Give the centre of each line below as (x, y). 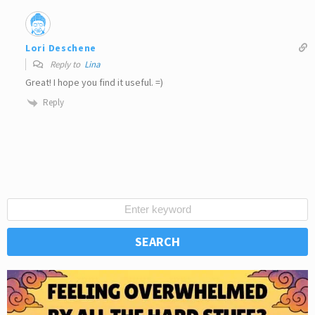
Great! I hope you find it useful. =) (94, 83)
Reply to (66, 65)
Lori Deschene (61, 47)
